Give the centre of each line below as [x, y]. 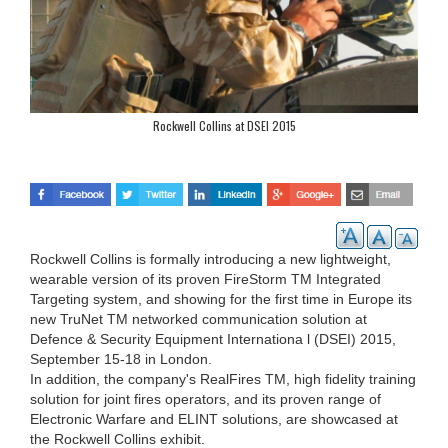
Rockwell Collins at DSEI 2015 [224, 125]
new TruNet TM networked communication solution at [198, 318]
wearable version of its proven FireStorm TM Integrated [205, 278]
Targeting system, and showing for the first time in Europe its [221, 298]
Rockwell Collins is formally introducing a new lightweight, [210, 258]
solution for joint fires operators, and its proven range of [205, 398]
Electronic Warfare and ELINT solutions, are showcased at [214, 418]
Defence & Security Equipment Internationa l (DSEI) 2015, [213, 338]
